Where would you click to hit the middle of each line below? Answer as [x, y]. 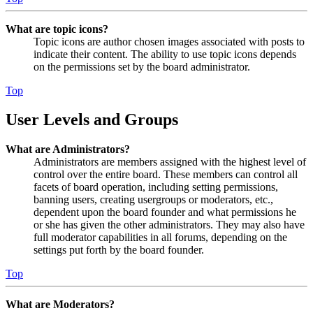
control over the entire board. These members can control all [166, 175]
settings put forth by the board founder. [119, 250]
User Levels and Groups [92, 120]
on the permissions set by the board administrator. [142, 66]
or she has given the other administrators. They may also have [169, 225]
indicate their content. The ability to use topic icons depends [165, 54]
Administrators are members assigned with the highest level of [170, 162]
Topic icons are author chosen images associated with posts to [169, 41]
